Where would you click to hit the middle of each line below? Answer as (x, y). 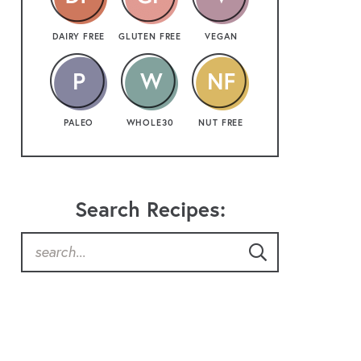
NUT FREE (221, 122)
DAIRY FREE (79, 36)
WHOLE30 (150, 122)
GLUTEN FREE (150, 36)
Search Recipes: (150, 208)
